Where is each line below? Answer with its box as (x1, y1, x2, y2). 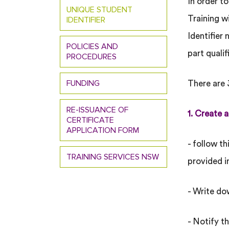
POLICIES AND (66, 41, 118, 51)
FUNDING (66, 78, 100, 88)
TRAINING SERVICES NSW (66, 151, 159, 162)
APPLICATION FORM (66, 125, 139, 135)
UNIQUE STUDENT (66, 4, 132, 14)
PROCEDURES (66, 51, 117, 61)
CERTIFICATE (66, 114, 114, 125)
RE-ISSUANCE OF (66, 104, 128, 114)
